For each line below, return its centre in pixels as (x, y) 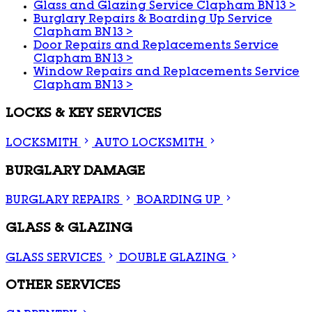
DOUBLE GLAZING (172, 259)
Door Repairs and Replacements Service (156, 47)
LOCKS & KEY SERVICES (84, 115)
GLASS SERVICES (54, 259)
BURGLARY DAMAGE (75, 172)
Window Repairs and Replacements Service (166, 73)
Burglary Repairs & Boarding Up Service (153, 21)
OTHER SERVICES (63, 287)
